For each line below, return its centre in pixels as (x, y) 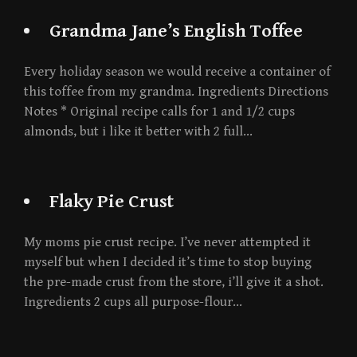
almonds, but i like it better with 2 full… (138, 132)
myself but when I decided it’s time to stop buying (168, 263)
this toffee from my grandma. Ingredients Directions (176, 92)
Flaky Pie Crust (112, 202)
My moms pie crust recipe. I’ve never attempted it (167, 243)
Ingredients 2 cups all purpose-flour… (133, 302)
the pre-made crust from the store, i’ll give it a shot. (174, 282)
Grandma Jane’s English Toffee (176, 31)
